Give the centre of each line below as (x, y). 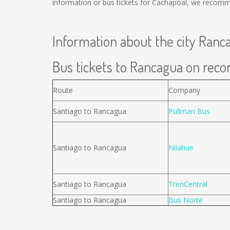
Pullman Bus (189, 111)
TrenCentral (188, 184)
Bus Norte (186, 200)
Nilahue (181, 148)
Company (184, 90)
